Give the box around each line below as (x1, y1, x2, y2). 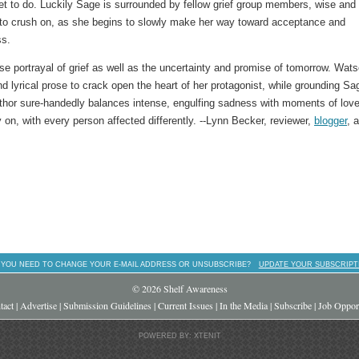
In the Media (220, 298, 268, 312)
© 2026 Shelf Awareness (131, 281, 228, 295)
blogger (314, 115, 347, 127)
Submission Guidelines (63, 298, 151, 312)
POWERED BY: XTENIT (138, 331, 221, 340)
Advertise (20, 298, 57, 312)
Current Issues (158, 298, 213, 312)
